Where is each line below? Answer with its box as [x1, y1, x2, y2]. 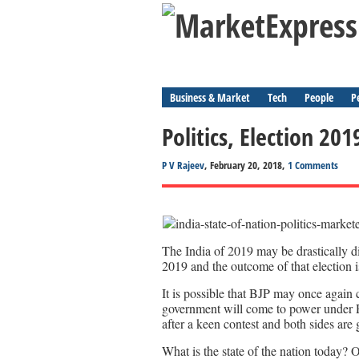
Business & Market [170, 90, 250, 105]
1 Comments [288, 158, 338, 172]
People [305, 90, 333, 105]
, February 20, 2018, [204, 158, 288, 172]
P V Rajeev [162, 158, 204, 172]
